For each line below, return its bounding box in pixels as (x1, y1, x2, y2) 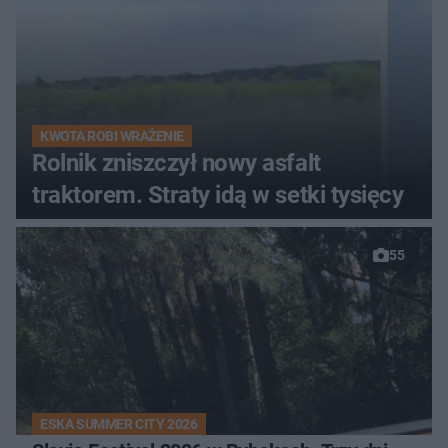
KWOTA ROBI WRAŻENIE (40, 128, 184, 145)
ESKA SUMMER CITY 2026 (40, 416, 198, 433)
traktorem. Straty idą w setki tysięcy (32, 181, 404, 210)
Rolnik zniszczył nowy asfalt (32, 149, 321, 178)
